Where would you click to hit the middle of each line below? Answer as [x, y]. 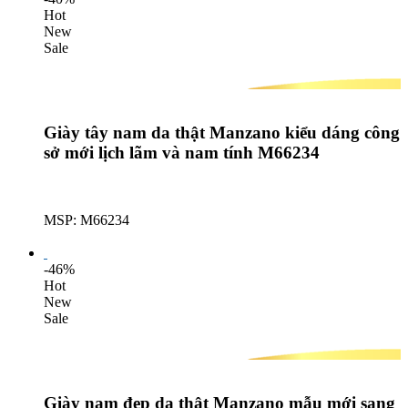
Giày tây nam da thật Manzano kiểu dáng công [222, 132]
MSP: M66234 [87, 220]
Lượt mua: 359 [87, 237]
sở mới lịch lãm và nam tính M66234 [182, 152]
